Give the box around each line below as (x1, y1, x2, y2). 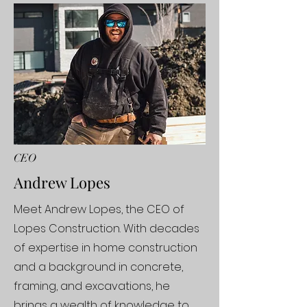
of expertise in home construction (14, 240, 197, 256)
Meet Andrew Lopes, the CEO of (14, 201, 184, 217)
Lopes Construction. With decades (14, 221, 199, 236)
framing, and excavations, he (14, 278, 170, 294)
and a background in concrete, (14, 259, 183, 275)
